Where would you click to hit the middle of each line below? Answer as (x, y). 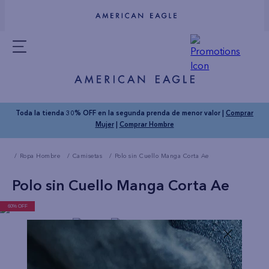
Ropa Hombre (40, 156)
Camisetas (87, 156)
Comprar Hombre (147, 124)
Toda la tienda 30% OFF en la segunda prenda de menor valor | (121, 113)
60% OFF (17, 207)
